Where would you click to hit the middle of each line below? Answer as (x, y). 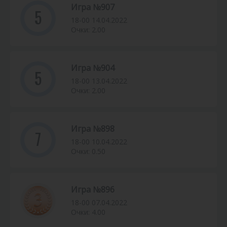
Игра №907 (93, 7)
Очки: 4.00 (88, 212)
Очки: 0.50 (88, 152)
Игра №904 (93, 68)
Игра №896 (93, 190)
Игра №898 (93, 129)
